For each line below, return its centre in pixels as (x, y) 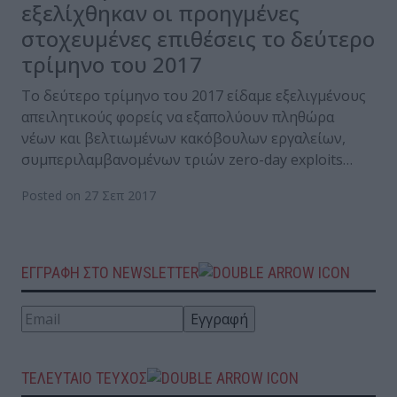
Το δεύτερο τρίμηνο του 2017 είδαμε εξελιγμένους (194, 95)
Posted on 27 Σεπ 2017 (89, 195)
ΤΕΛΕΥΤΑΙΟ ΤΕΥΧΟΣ (84, 378)
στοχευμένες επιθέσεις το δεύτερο (198, 38)
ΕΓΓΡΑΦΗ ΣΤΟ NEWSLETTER (110, 272)
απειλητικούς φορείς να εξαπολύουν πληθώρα (178, 117)
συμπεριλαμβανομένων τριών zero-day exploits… (187, 159)
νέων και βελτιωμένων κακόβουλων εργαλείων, (183, 138)
